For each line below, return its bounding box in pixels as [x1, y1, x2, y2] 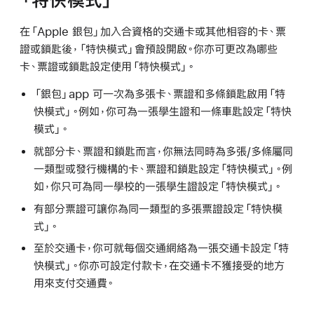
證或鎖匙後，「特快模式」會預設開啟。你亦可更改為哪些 [20, 43, 278, 55]
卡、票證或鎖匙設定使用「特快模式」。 [20, 60, 194, 72]
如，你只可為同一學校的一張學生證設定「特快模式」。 [33, 179, 281, 192]
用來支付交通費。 [33, 277, 114, 289]
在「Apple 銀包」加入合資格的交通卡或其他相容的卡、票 [20, 25, 286, 37]
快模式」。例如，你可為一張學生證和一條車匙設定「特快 [33, 105, 292, 117]
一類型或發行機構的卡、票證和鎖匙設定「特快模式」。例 [33, 162, 292, 175]
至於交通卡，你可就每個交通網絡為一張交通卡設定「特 [33, 242, 289, 254]
